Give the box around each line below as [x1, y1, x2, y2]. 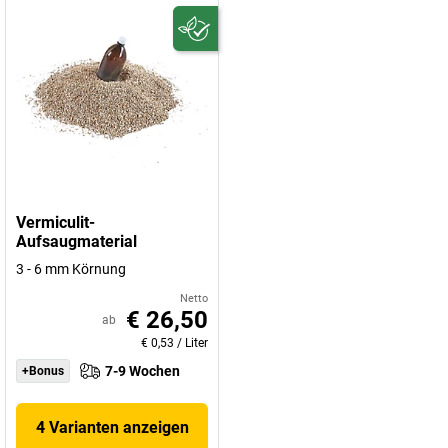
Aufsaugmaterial [16, 232, 137, 251]
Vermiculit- [16, 213, 95, 232]
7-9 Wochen [105, 363, 180, 379]
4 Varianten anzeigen [35, 418, 189, 437]
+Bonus [22, 364, 64, 378]
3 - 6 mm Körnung [16, 261, 126, 277]
